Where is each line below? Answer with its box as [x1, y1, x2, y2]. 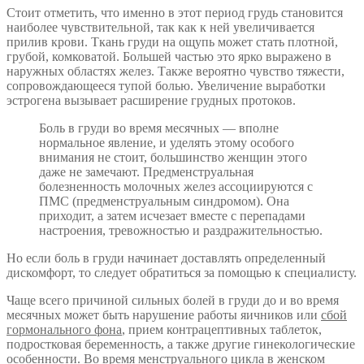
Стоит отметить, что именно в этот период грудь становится [6, 5, 343, 19]
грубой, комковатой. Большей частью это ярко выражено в [6, 49, 331, 63]
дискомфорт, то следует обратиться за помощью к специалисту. [6, 265, 357, 279]
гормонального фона [6, 322, 122, 336]
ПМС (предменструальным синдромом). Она [39, 193, 289, 208]
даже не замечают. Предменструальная [39, 164, 253, 179]
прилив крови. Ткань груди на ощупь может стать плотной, [6, 34, 338, 49]
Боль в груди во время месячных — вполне [39, 120, 279, 135]
